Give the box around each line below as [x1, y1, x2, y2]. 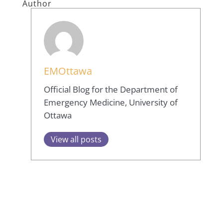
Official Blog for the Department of [44, 84, 178, 96]
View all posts [51, 134, 102, 145]
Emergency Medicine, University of [44, 97, 178, 109]
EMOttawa [44, 64, 93, 78]
